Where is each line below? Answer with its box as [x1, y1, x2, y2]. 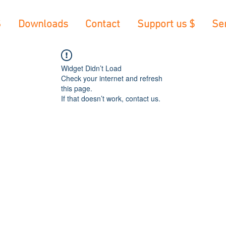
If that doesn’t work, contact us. [61, 93, 160, 103]
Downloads [18, 18, 68, 31]
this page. [61, 83, 92, 93]
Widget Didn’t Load [61, 63, 122, 73]
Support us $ [137, 18, 195, 31]
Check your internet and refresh [61, 73, 162, 83]
